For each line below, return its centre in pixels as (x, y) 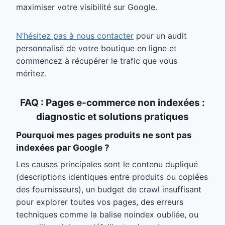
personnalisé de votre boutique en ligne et (96, 48)
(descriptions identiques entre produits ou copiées (112, 177)
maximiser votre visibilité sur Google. (88, 7)
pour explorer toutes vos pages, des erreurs (100, 202)
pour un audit (160, 36)
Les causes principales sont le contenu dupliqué (107, 164)
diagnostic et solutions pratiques (113, 117)
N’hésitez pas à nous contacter (75, 36)
